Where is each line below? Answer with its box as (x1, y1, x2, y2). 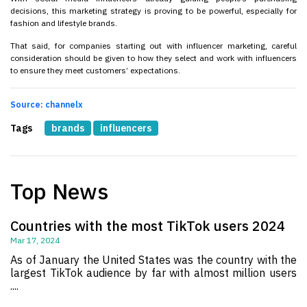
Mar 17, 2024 (10, 234, 60, 245)
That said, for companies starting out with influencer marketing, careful (10, 40, 297, 51)
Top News (10, 176, 108, 206)
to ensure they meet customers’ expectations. (10, 64, 180, 75)
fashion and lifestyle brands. (10, 18, 117, 29)
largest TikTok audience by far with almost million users (10, 265, 297, 280)
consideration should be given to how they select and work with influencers (10, 52, 297, 63)
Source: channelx (10, 99, 83, 110)
